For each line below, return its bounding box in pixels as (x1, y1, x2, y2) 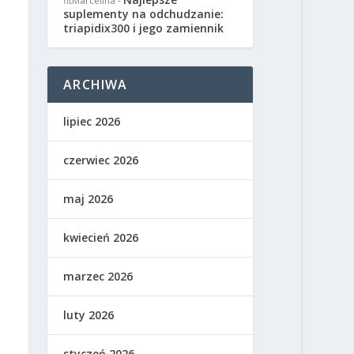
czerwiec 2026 (63, 152, 139, 168)
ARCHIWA (63, 75, 128, 93)
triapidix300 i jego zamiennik (63, 20, 224, 36)
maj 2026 (63, 190, 114, 206)
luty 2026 (63, 307, 115, 322)
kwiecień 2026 (63, 229, 139, 245)
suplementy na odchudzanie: (63, 6, 224, 21)
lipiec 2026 (63, 113, 121, 129)
